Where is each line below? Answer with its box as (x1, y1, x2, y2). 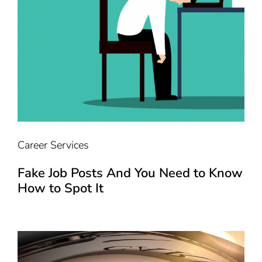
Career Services (17, 137, 89, 152)
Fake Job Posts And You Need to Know (17, 164, 243, 182)
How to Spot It (17, 179, 104, 197)
